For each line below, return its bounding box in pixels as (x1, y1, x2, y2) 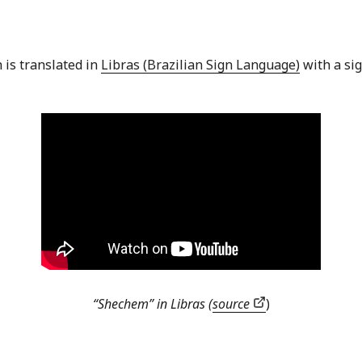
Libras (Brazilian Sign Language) (101, 56, 300, 74)
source (212, 295, 253, 314)
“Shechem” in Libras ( (92, 295, 213, 314)
